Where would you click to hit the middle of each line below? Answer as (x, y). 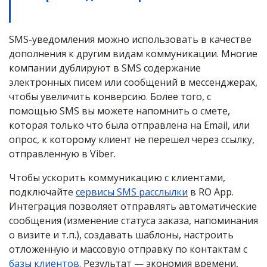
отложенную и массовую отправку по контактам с (128, 249)
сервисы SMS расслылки (132, 192)
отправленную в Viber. (62, 154)
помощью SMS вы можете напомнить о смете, (119, 111)
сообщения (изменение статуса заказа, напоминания (133, 221)
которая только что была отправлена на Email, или (129, 125)
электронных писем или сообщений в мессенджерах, (133, 83)
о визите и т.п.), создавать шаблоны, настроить (121, 235)
